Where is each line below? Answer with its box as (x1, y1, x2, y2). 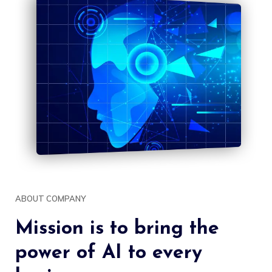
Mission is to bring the (15, 219, 219, 239)
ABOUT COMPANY (15, 193, 86, 203)
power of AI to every (15, 243, 202, 263)
